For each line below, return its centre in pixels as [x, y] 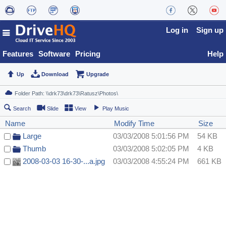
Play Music [116, 109]
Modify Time [134, 124]
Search [22, 109]
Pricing [88, 54]
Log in [177, 30]
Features [18, 54]
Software [54, 54]
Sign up [210, 30]
